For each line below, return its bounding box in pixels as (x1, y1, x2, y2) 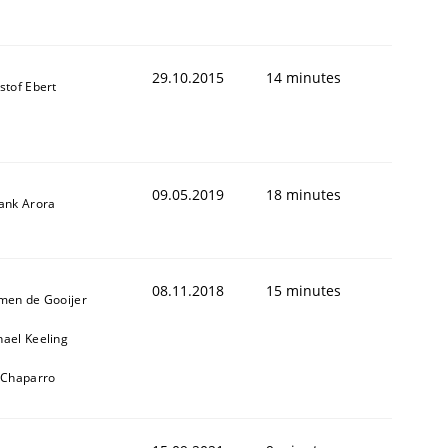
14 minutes (266, 67, 341, 87)
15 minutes (266, 280, 341, 300)
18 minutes (266, 184, 341, 204)
